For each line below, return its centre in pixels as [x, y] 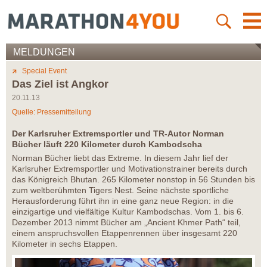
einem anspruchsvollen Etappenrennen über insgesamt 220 [125, 233]
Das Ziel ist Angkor [60, 84]
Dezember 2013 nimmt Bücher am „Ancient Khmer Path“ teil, [126, 223]
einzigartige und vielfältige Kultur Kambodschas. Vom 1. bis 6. [128, 212]
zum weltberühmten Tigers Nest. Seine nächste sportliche [120, 190]
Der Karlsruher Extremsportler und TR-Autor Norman [118, 134]
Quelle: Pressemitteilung [52, 112]
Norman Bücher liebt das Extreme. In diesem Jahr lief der [120, 158]
